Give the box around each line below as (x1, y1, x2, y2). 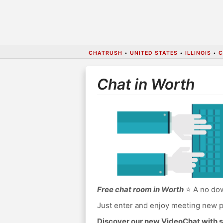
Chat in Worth (97, 75, 195, 94)
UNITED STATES (129, 49, 178, 56)
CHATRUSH (88, 49, 122, 56)
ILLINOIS (185, 49, 211, 56)
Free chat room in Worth (97, 185, 184, 195)
